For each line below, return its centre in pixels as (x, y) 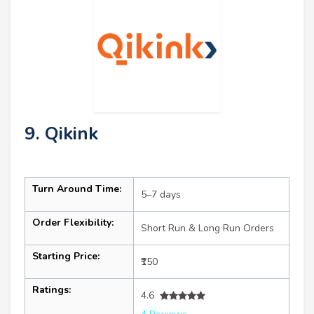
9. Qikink (61, 134)
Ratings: (52, 290)
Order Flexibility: (73, 223)
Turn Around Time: (77, 189)
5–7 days (161, 195)
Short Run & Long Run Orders (207, 228)
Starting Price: (66, 257)
